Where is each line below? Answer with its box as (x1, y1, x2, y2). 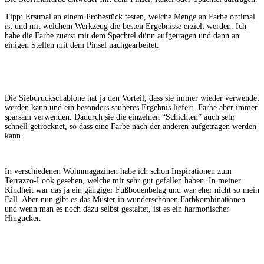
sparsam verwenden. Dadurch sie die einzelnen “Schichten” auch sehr (5, 113, 235, 122)
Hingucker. (5, 214, 41, 223)
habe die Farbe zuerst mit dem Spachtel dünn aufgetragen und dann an (5, 31, 239, 41)
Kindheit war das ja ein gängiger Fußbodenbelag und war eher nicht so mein (5, 186, 259, 195)
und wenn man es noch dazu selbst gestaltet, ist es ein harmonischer (5, 204, 229, 214)
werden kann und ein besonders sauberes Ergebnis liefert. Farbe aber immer (5, 103, 258, 113)
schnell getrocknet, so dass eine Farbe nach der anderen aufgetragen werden (5, 122, 256, 131)
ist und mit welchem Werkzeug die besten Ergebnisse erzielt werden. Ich (5, 22, 246, 31)
